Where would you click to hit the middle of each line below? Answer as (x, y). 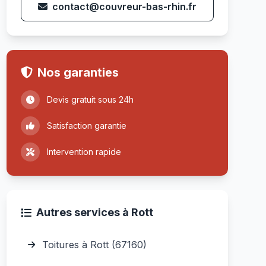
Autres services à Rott (94, 212)
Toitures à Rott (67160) (94, 245)
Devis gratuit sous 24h (90, 99)
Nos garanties (78, 72)
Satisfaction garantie (86, 126)
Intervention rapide (84, 152)
